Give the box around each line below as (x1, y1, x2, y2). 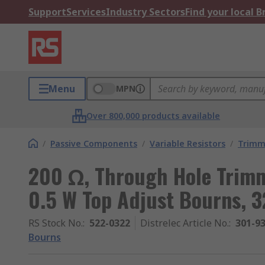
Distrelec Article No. (140, 216, 229, 230)
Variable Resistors (150, 138, 225, 149)
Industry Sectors (106, 5, 185, 18)
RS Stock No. (28, 216, 83, 230)
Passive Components (50, 138, 137, 149)
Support (28, 5, 66, 18)
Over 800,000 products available (86, 110, 221, 121)
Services (66, 5, 106, 18)
